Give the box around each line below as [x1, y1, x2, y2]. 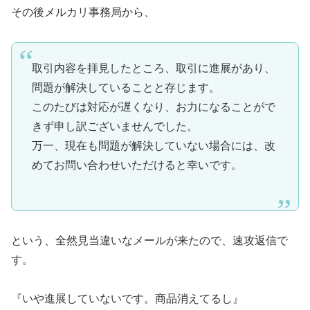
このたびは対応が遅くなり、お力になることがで [31, 100, 275, 113]
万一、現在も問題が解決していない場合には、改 [31, 139, 275, 152]
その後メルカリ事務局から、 [11, 6, 155, 19]
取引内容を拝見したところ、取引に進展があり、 [31, 62, 275, 74]
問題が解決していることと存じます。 [31, 81, 220, 93]
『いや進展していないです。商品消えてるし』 [11, 293, 244, 305]
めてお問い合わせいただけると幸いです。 [31, 158, 242, 171]
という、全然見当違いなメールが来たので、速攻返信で [11, 234, 288, 246]
